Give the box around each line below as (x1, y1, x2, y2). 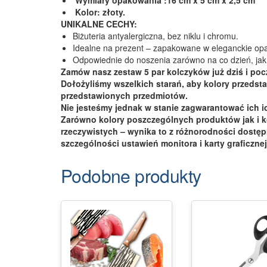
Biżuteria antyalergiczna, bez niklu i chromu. (73, 29, 238, 42)
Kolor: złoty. (73, 5, 125, 18)
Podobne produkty (61, 162, 201, 188)
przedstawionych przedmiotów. (61, 89, 188, 101)
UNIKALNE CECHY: (61, 17, 137, 30)
